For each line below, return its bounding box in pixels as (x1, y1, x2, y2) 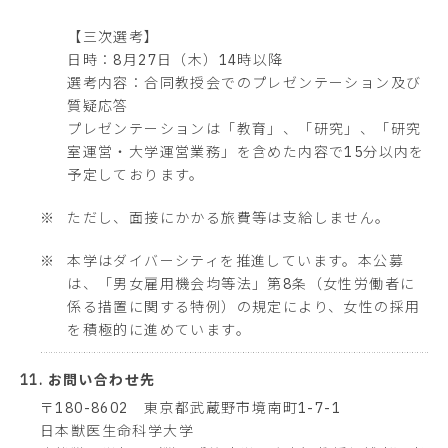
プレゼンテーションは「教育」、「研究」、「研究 (67, 119, 422, 138)
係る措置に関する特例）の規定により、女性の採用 (67, 297, 421, 316)
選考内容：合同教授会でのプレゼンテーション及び (67, 73, 422, 92)
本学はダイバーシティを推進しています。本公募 (67, 251, 404, 270)
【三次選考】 (67, 27, 160, 46)
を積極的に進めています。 (67, 320, 251, 339)
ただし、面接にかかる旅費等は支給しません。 (67, 208, 391, 227)
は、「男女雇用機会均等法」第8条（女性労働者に (67, 274, 416, 293)
